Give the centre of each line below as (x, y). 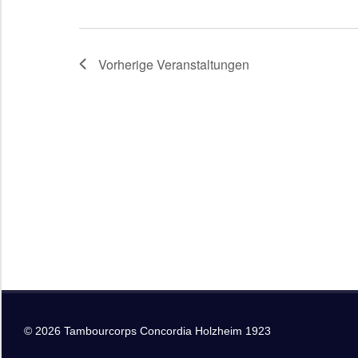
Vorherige (127, 64)
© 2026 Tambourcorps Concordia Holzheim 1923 (147, 330)
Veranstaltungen (203, 64)
